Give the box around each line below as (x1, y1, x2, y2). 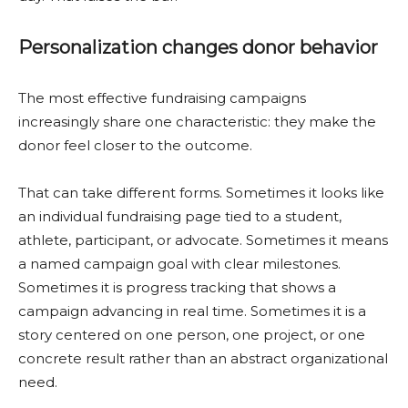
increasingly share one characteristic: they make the (18, 113, 376, 130)
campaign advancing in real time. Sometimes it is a (18, 302, 366, 320)
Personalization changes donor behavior (18, 36, 378, 58)
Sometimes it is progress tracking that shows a (18, 279, 336, 296)
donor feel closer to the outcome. (18, 137, 252, 154)
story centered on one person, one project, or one (18, 326, 365, 343)
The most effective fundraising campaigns (18, 89, 306, 107)
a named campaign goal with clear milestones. (18, 255, 341, 272)
